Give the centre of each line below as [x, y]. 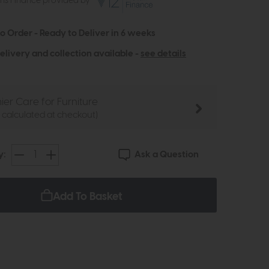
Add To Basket [88, 196]
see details [163, 53]
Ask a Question [166, 154]
